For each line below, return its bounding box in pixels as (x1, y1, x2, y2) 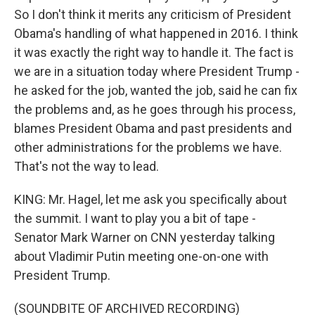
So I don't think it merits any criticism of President (14, 7, 291, 22)
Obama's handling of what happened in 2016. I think (14, 26, 298, 41)
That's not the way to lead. (14, 159, 159, 174)
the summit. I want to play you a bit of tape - (14, 211, 256, 226)
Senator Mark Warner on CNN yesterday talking (14, 230, 275, 245)
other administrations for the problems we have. (14, 140, 282, 155)
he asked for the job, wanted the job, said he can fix (14, 83, 297, 98)
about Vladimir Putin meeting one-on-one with (14, 249, 269, 264)
